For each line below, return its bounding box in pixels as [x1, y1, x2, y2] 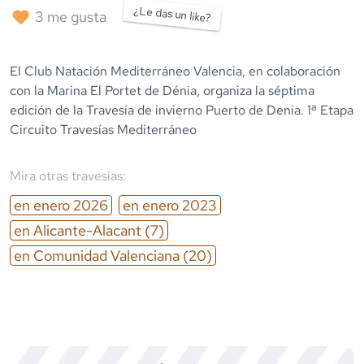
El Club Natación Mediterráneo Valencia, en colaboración [10, 62, 340, 80]
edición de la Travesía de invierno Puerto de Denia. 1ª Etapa [10, 101, 353, 119]
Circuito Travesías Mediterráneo [10, 120, 197, 138]
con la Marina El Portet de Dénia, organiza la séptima [10, 81, 314, 99]
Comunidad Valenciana [33, 245, 180, 265]
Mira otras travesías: [10, 167, 126, 184]
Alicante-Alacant [33, 220, 141, 240]
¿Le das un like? [132, 2, 212, 25]
